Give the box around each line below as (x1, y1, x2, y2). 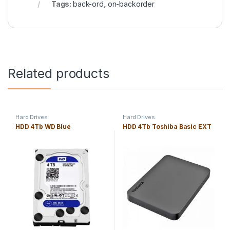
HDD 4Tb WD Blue (15, 123, 71, 131)
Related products (8, 66, 109, 82)
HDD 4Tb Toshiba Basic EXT (122, 123, 212, 131)
